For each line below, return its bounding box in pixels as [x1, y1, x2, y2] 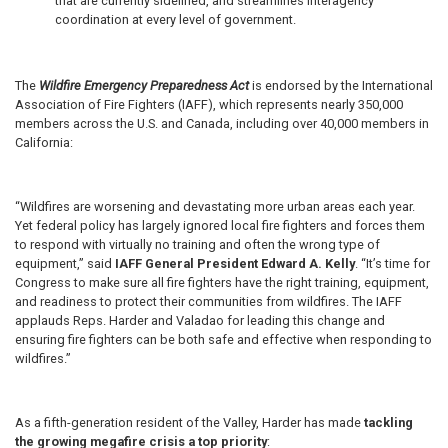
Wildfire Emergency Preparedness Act [39, 78, 249, 94]
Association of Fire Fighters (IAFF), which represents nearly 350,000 [15, 97, 403, 113]
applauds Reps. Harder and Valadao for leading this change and [15, 312, 385, 328]
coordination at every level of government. [55, 11, 299, 27]
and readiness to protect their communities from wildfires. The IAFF [15, 293, 402, 309]
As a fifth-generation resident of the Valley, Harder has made [15, 414, 364, 430]
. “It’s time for [355, 255, 430, 271]
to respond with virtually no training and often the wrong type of [15, 236, 380, 252]
